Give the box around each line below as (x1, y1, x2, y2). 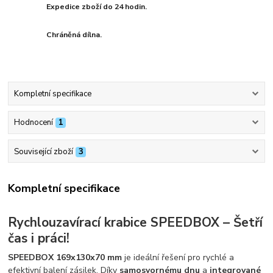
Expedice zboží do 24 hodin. (46, 2, 147, 12)
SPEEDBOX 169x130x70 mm (8, 252, 122, 264)
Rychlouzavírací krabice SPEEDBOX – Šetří (8, 213, 263, 231)
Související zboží (13, 146, 73, 157)
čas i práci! (8, 229, 70, 247)
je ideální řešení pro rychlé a (122, 252, 235, 264)
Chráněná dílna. (46, 30, 102, 40)
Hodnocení (13, 117, 53, 129)
